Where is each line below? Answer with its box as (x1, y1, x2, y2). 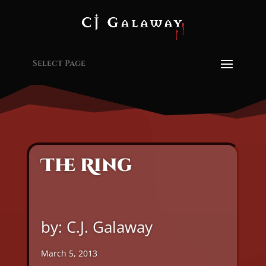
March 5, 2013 (40, 248, 97, 259)
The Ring (40, 154, 132, 178)
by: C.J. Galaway (40, 216, 153, 237)
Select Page (32, 57, 85, 69)
